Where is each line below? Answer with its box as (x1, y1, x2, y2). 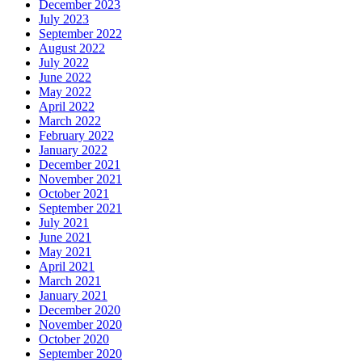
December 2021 (39, 157, 120, 171)
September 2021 (39, 200, 122, 215)
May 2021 (39, 244, 91, 259)
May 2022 (39, 84, 91, 99)
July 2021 (39, 215, 89, 229)
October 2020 (39, 331, 109, 346)
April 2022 (39, 99, 95, 113)
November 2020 (39, 317, 122, 331)
